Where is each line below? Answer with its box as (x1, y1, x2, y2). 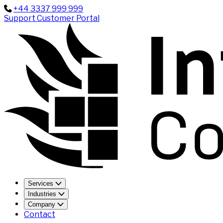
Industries (28, 190, 58, 198)
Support (4, 13, 37, 23)
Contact (24, 209, 55, 219)
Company (28, 200, 57, 208)
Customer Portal (37, 13, 100, 23)
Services (28, 179, 55, 187)
